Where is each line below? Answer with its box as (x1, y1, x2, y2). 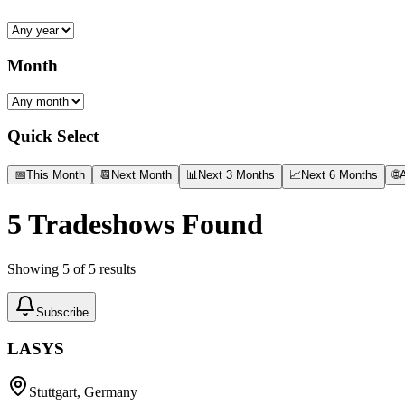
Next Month (111, 167, 172, 182)
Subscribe (36, 305, 89, 319)
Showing (7, 260, 62, 277)
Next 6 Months (301, 167, 378, 182)
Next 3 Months (198, 167, 275, 182)
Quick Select (7, 127, 99, 146)
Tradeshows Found (22, 208, 263, 241)
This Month (26, 167, 85, 182)
